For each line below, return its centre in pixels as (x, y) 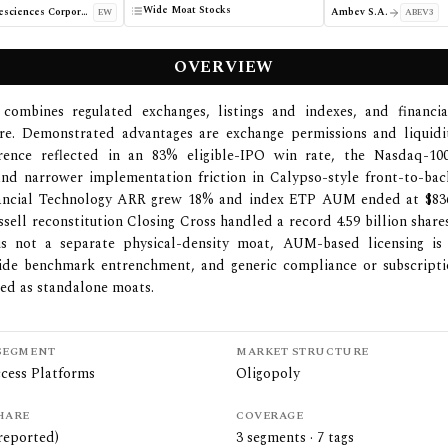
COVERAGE (269, 415)
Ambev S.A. (359, 12)
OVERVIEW (224, 67)
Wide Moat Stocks (187, 10)
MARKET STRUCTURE (302, 351)
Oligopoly (267, 373)
